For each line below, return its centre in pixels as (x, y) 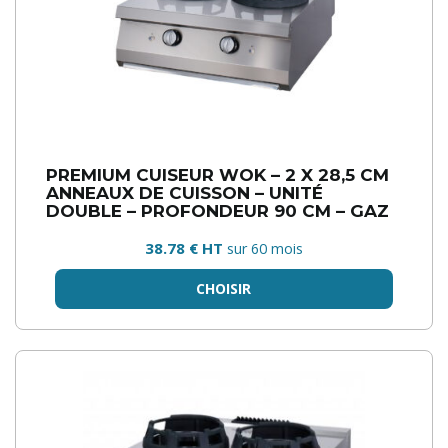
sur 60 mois (265, 248)
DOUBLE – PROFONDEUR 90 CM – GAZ (217, 210)
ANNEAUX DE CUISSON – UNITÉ (184, 192)
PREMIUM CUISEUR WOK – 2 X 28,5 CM (217, 174)
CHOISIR (224, 288)
